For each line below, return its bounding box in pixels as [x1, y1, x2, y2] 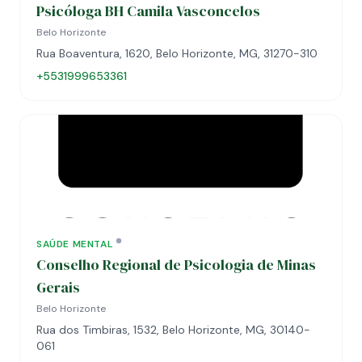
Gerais [36, 277, 80, 297]
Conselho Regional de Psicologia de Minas [36, 255, 316, 275]
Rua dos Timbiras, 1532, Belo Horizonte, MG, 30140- [36, 322, 310, 337]
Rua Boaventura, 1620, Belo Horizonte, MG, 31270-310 [36, 46, 318, 61]
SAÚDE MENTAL [36, 238, 113, 250]
